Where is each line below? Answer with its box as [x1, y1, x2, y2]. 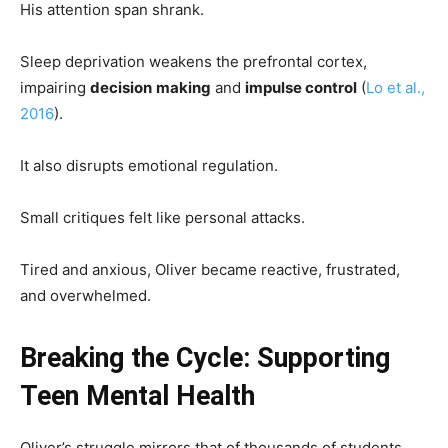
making [156, 77, 211, 97]
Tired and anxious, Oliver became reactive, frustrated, [20, 259, 400, 279]
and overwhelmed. [20, 285, 151, 305]
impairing [20, 77, 90, 97]
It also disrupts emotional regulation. [20, 155, 278, 175]
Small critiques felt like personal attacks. [20, 207, 305, 227]
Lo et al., [366, 77, 425, 97]
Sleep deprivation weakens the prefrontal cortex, [20, 51, 367, 71]
